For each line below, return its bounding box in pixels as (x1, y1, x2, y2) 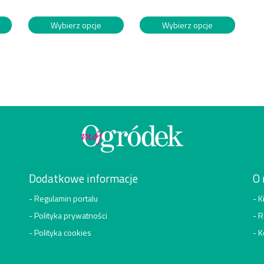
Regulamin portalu (34, 192, 98, 205)
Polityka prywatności (34, 209, 107, 222)
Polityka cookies (34, 226, 91, 239)
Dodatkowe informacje (29, 170, 138, 187)
